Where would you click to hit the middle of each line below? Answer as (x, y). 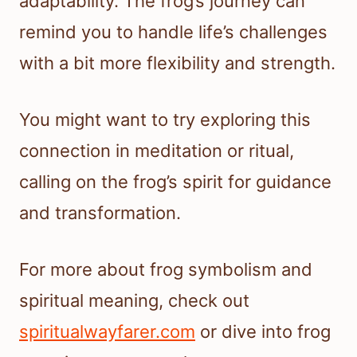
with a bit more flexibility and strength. (177, 63)
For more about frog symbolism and (166, 270)
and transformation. (100, 213)
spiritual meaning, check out (134, 301)
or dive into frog (263, 332)
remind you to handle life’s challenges (173, 32)
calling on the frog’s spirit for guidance (175, 182)
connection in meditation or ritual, (157, 151)
